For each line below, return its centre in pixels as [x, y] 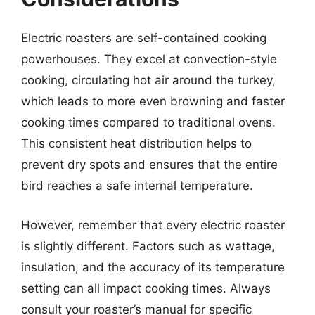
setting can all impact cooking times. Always [146, 288]
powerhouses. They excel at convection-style [149, 59]
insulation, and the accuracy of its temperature [153, 267]
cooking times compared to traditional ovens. [148, 122]
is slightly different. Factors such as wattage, [148, 246]
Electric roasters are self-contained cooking [144, 38]
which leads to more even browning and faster [153, 101]
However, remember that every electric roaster [153, 225]
